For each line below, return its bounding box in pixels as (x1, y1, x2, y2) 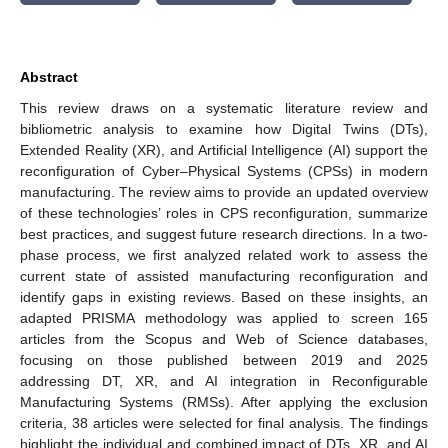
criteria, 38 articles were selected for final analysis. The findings (20, 414, 428, 431)
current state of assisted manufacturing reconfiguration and (20, 267, 428, 284)
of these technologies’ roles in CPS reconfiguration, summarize (20, 204, 428, 221)
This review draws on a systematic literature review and (20, 99, 428, 116)
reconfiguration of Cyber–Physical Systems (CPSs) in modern (20, 162, 428, 179)
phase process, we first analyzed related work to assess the (20, 246, 428, 263)
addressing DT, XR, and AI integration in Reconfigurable (20, 372, 428, 389)
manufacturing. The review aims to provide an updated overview (20, 183, 428, 200)
